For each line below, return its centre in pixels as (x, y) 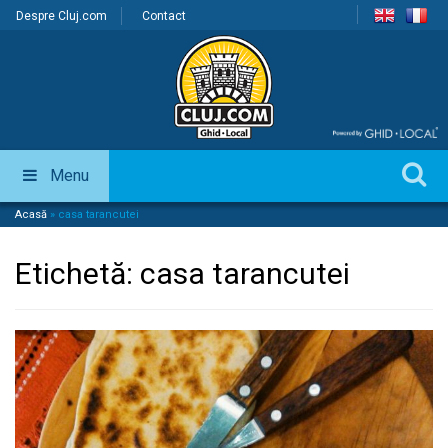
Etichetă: (77, 274)
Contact (164, 16)
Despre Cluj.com (61, 16)
